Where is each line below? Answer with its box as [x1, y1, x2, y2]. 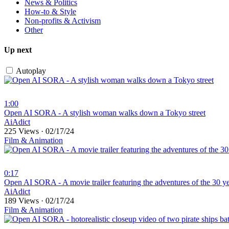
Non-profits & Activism [25, 16, 101, 25]
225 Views [4, 127, 41, 136]
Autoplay [16, 66, 46, 76]
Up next [4, 45, 32, 54]
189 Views [4, 196, 41, 205]
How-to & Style [25, 7, 76, 16]
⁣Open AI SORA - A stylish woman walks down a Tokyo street [4, 108, 205, 118]
